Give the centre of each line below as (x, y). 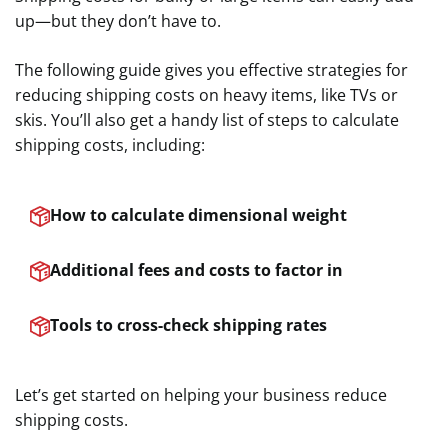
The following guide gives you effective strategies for (211, 70)
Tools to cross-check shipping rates (188, 325)
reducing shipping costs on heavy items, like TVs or (206, 95)
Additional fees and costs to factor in (196, 270)
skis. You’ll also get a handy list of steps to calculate (207, 120)
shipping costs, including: (110, 145)
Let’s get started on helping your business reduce (201, 395)
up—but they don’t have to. (120, 21)
